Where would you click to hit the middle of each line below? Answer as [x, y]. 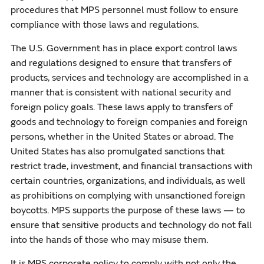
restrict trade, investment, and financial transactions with [131, 166]
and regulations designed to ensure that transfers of [121, 63]
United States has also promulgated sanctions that [117, 151]
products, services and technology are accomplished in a [129, 77]
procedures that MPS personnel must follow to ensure [124, 10]
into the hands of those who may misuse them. [109, 240]
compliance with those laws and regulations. [104, 24]
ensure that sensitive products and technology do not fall [131, 225]
